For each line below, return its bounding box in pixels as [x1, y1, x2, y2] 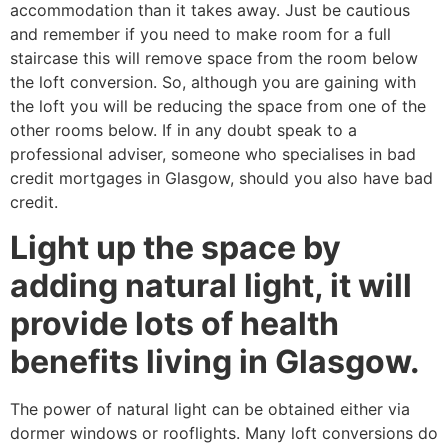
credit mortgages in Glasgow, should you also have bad [10, 168, 433, 189]
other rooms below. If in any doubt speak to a [10, 120, 357, 141]
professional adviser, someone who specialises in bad [10, 144, 416, 165]
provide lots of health [10, 303, 339, 343]
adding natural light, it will [10, 265, 412, 305]
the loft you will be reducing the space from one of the [10, 96, 426, 117]
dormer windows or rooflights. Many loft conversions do [10, 422, 438, 443]
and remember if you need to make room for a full [10, 24, 391, 45]
